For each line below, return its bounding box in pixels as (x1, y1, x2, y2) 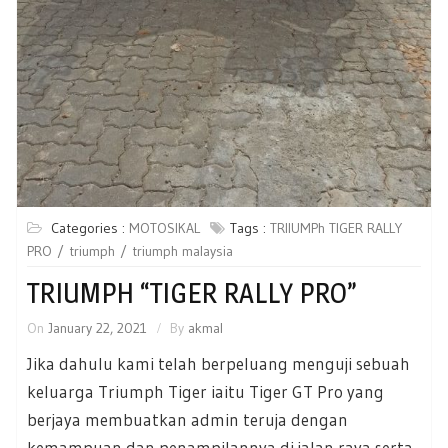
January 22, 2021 (48, 318, 147, 337)
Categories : (51, 218, 129, 237)
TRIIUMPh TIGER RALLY (270, 218, 402, 237)
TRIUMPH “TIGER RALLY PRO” (27, 275, 357, 310)
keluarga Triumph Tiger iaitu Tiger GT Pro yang (27, 380, 384, 402)
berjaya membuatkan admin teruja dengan (27, 408, 348, 430)
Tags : (230, 218, 270, 237)
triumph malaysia (132, 241, 233, 260)
